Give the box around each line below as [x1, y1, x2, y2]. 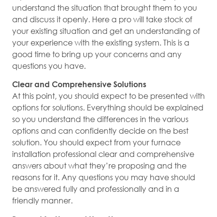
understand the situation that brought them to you [12, 2, 197, 13]
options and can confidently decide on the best [12, 125, 188, 136]
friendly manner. [12, 195, 73, 206]
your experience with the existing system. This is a [12, 37, 189, 47]
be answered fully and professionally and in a [12, 184, 179, 194]
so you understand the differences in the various [12, 114, 188, 124]
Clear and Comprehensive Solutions [12, 79, 146, 89]
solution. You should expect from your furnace [12, 137, 181, 148]
